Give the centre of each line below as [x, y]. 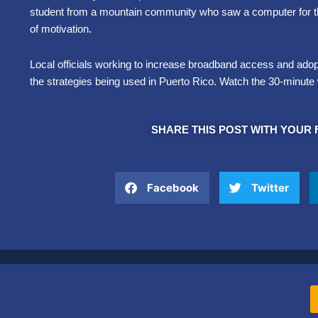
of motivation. [62, 28]
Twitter [270, 187]
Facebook [173, 187]
